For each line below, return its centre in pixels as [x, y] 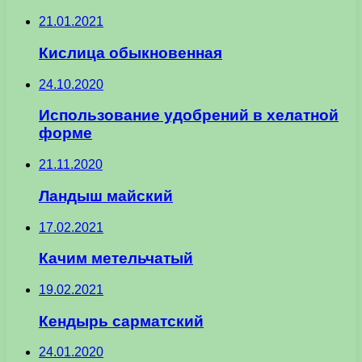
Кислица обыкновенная [130, 53]
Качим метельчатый [116, 259]
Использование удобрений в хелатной [189, 116]
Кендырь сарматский [121, 321]
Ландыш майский [106, 196]
